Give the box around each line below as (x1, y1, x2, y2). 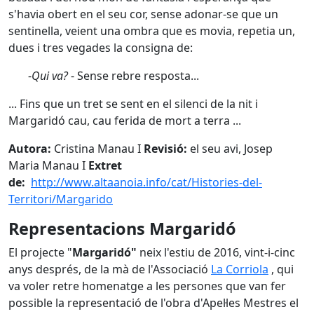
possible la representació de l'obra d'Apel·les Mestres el (8, 295, 299, 310)
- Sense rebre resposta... (68, 68, 199, 83)
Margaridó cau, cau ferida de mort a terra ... (8, 113, 241, 128)
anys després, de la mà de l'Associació (8, 261, 211, 277)
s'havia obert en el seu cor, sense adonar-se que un (8, 6, 278, 22)
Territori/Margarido (8, 191, 113, 207)
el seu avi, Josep (190, 141, 273, 156)
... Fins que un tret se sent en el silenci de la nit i (8, 96, 258, 111)
